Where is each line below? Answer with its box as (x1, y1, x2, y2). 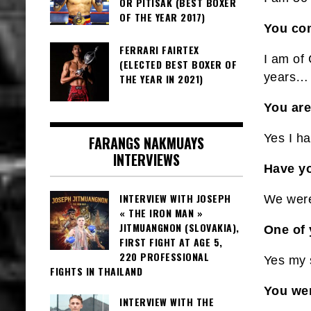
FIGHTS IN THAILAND (50, 263, 142, 278)
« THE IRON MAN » (119, 205, 203, 220)
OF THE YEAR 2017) (119, 9, 205, 24)
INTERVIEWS (112, 149, 180, 170)
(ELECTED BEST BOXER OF (119, 56, 237, 72)
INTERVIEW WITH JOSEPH (119, 190, 231, 205)
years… (263, 70, 309, 84)
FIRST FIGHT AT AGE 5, (119, 234, 223, 249)
